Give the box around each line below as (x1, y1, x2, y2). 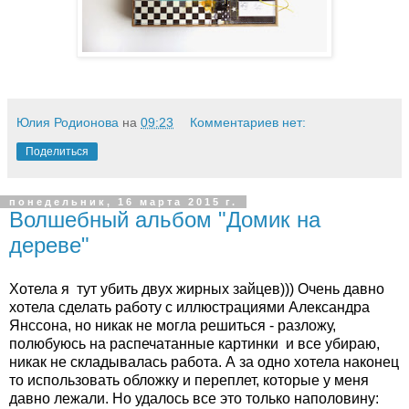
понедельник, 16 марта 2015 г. (9, 196, 237, 208)
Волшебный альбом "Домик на (9, 207, 320, 233)
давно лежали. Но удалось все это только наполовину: (9, 391, 379, 406)
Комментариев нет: (190, 115, 307, 131)
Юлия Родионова (16, 115, 119, 131)
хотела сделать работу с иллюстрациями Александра (9, 299, 370, 315)
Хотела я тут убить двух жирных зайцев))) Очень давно (9, 281, 384, 297)
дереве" (9, 233, 89, 258)
